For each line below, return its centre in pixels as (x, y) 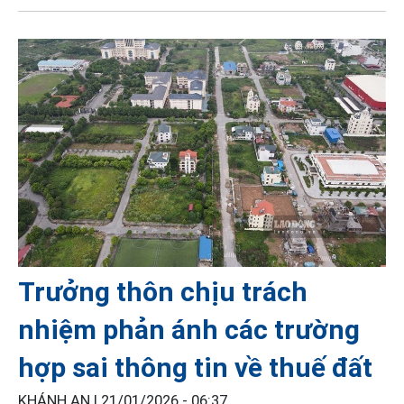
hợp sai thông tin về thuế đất (195, 367)
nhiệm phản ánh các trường (189, 329)
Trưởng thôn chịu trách (163, 291)
